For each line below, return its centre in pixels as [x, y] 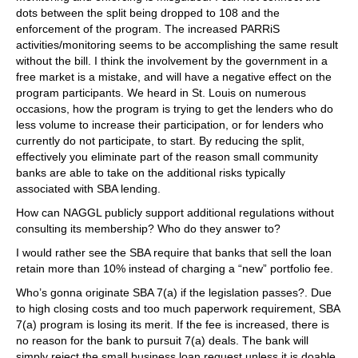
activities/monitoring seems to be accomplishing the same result [177, 45]
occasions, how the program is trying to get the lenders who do [175, 109]
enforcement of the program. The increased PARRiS [148, 29]
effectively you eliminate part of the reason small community [167, 157]
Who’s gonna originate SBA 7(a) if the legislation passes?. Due [174, 292]
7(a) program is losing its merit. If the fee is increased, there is [173, 324]
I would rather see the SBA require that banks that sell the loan [174, 253]
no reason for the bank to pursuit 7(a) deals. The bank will [162, 340]
